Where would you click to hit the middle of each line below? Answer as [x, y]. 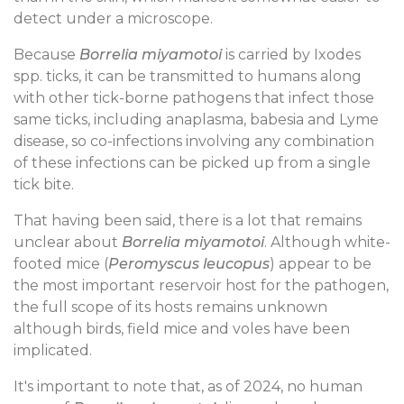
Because [46, 54]
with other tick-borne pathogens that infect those [194, 97]
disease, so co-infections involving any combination [194, 141]
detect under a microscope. [113, 18]
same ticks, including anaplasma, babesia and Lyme [196, 119]
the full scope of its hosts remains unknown [170, 307]
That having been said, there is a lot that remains [188, 220]
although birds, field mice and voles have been [182, 328]
